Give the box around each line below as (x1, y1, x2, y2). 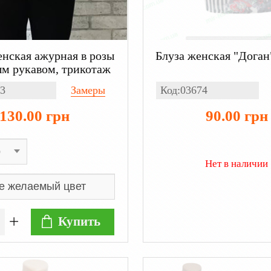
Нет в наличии (205, 157, 269, 169)
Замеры (71, 83, 106, 96)
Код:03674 (160, 83, 207, 96)
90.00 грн (205, 107, 268, 124)
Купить (58, 214, 100, 229)
